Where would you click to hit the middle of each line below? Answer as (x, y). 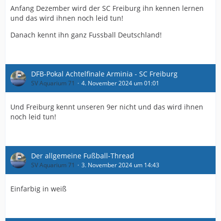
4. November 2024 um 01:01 (120, 83)
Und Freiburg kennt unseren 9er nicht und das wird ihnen (107, 107)
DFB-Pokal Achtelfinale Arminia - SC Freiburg (104, 74)
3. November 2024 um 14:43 (120, 165)
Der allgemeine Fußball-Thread (83, 156)
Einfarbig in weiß (38, 189)
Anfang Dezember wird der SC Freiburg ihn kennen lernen (107, 8)
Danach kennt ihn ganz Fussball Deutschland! (86, 35)
